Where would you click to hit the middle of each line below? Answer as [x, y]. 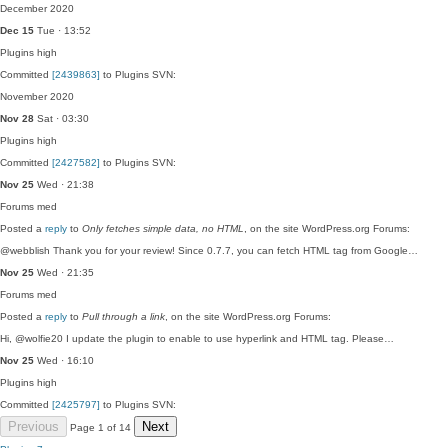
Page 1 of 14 [100, 427]
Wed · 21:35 [64, 272]
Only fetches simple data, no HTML [163, 228]
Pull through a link [123, 316]
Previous [33, 426]
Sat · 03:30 [61, 118]
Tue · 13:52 [62, 30]
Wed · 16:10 [64, 360]
